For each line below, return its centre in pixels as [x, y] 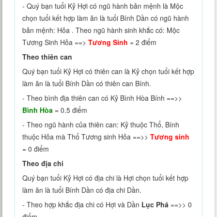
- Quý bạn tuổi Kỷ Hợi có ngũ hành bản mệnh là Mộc [103, 6]
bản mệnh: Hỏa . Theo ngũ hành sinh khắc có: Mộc [101, 30]
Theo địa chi [43, 163]
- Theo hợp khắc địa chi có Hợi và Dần [82, 205]
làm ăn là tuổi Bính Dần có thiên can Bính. [87, 84]
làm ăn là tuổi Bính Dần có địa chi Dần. [82, 190]
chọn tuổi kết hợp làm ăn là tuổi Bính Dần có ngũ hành [106, 18]
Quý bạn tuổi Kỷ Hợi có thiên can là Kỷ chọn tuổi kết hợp [108, 71]
